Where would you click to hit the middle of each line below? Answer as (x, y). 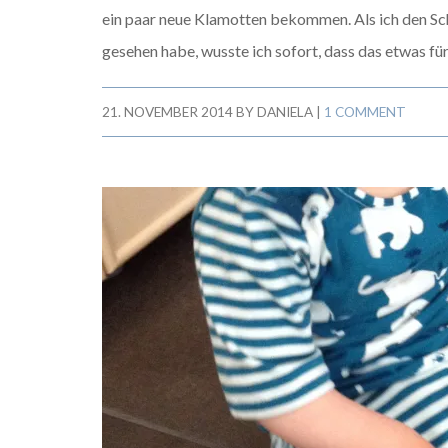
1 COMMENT (365, 112)
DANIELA (285, 112)
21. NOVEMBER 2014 (167, 112)
